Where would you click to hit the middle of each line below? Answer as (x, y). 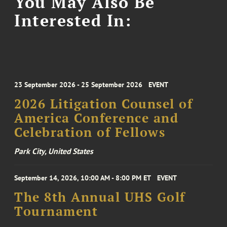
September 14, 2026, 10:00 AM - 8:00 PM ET (83, 178)
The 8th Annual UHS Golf (100, 197)
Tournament (56, 212)
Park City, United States (54, 151)
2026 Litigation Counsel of (104, 104)
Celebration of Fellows (90, 133)
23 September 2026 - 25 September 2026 (79, 85)
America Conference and (97, 118)
